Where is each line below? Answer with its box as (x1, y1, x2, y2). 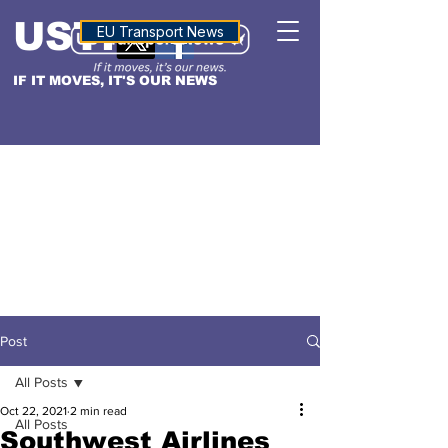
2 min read (70, 404, 127, 418)
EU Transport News (96, 23, 224, 40)
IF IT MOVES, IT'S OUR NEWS (13, 73, 217, 88)
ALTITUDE (126, 21, 194, 38)
